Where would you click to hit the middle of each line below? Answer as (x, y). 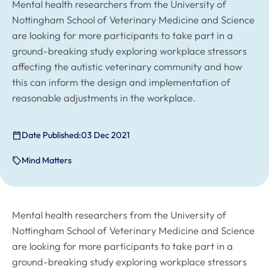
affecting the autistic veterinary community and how (127, 66)
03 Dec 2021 (106, 135)
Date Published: (52, 135)
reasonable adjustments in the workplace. (104, 98)
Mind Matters (47, 160)
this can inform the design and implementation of (121, 82)
